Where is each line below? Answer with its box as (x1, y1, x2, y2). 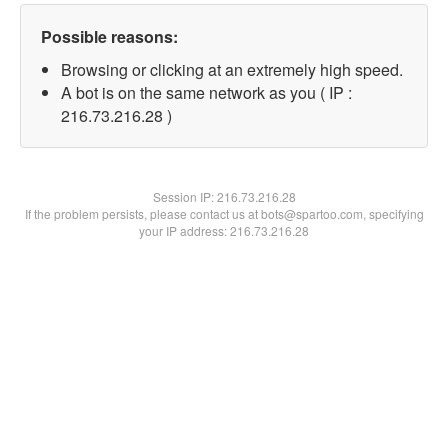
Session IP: (152, 188, 217, 205)
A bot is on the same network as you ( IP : (61, 81, 352, 104)
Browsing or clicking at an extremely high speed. (61, 58, 403, 81)
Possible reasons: (41, 25, 178, 48)
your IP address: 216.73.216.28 (139, 222, 309, 239)
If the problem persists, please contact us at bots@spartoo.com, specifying (24, 205, 424, 222)
